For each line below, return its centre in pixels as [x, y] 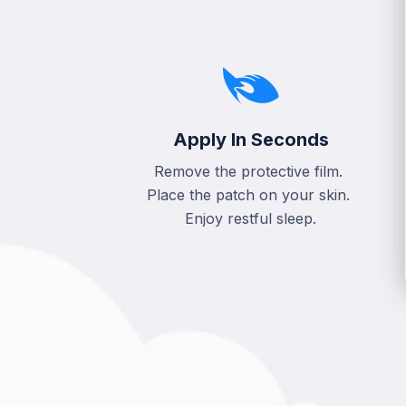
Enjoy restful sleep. [251, 219]
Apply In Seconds [251, 140]
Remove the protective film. [251, 172]
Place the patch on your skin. [251, 195]
